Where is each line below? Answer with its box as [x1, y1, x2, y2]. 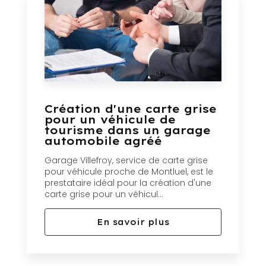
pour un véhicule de [45, 113, 176, 127]
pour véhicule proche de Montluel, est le [45, 166, 213, 178]
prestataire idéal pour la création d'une [45, 177, 211, 189]
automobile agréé [45, 134, 162, 148]
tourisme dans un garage [45, 123, 211, 138]
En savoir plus [97, 217, 169, 228]
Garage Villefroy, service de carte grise [45, 154, 208, 167]
